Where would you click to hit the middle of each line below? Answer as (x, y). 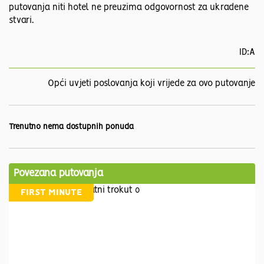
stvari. (21, 21)
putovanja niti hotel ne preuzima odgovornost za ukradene (129, 8)
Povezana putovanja (58, 174)
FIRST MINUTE (51, 193)
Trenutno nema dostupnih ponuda (71, 127)
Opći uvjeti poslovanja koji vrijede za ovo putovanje (151, 84)
